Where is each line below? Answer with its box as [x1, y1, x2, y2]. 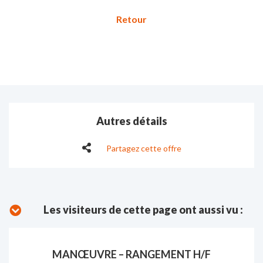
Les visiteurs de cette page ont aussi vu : [43, 203, 243, 216]
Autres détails [96, 114, 167, 127]
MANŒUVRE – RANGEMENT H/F [52, 248, 211, 261]
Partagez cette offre [106, 143, 181, 153]
